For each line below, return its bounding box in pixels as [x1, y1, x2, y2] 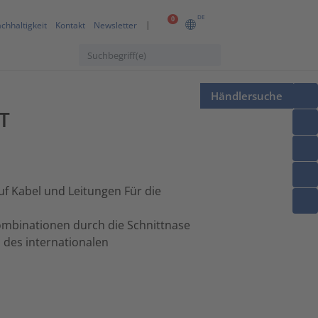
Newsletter [94, 19, 137, 32]
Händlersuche [211, 89, 283, 103]
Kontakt [55, 19, 85, 32]
